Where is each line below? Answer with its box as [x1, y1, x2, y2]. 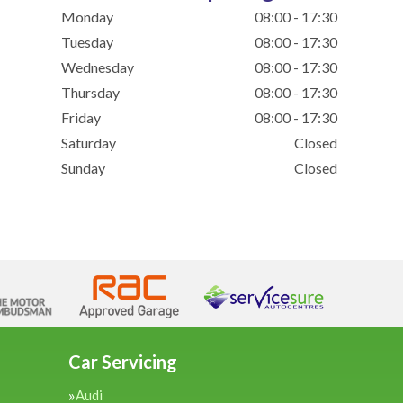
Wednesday [60, 58, 134, 76]
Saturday [60, 134, 116, 151]
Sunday [60, 159, 105, 176]
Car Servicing [68, 351, 177, 372]
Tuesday [60, 33, 113, 50]
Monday [60, 8, 113, 25]
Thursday [60, 84, 120, 101]
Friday [60, 109, 101, 126]
